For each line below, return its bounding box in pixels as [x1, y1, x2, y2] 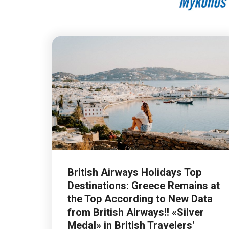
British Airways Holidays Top [67, 166, 201, 178]
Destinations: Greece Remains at [67, 179, 220, 192]
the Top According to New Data [67, 192, 213, 205]
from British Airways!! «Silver [67, 205, 204, 218]
